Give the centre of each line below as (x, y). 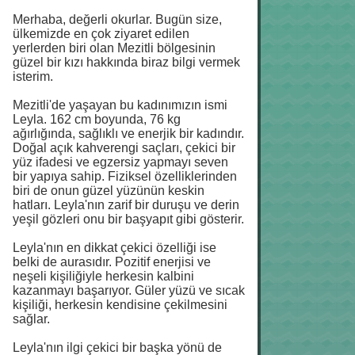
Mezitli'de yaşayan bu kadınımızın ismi (120, 105)
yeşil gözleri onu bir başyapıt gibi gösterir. (128, 219)
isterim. (33, 77)
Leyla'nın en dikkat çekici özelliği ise (115, 248)
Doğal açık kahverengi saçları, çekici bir (124, 148)
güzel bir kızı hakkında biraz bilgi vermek (126, 63)
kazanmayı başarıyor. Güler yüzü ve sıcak (129, 291)
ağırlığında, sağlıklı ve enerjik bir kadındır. (128, 134)
